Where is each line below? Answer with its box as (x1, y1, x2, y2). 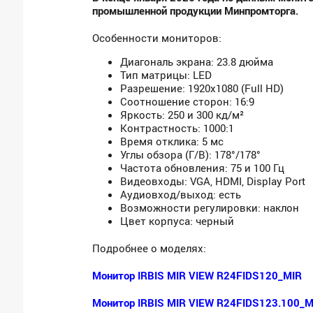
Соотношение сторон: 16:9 (120, 94, 255, 108)
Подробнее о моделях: (92, 240, 207, 255)
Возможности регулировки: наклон (120, 200, 300, 214)
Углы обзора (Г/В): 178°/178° (120, 147, 261, 161)
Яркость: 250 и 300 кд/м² (120, 107, 245, 122)
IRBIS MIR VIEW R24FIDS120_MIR (135, 268, 303, 282)
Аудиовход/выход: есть (120, 187, 242, 201)
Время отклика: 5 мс (120, 133, 224, 148)
